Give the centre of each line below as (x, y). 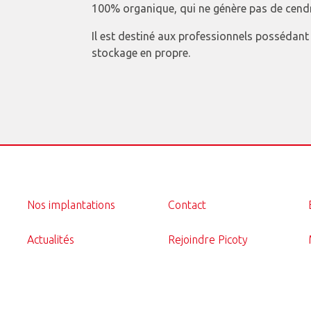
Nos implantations (72, 204)
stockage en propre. (141, 52)
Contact (187, 204)
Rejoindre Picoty (208, 239)
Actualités (51, 239)
